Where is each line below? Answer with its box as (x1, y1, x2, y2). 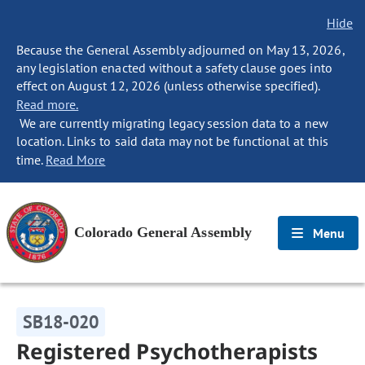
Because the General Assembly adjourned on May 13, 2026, (16, 42, 345, 58)
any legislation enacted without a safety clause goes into (16, 59, 332, 76)
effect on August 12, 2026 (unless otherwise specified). (16, 77, 320, 94)
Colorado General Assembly (74, 224, 252, 240)
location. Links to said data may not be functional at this (16, 133, 328, 149)
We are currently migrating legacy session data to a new (16, 115, 328, 131)
